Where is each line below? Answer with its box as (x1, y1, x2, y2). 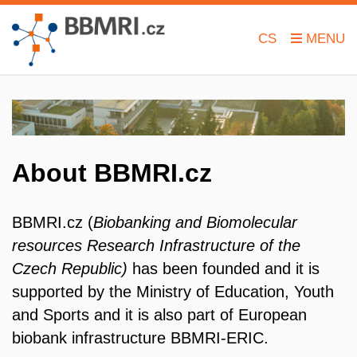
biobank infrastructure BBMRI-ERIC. (12, 328, 269, 347)
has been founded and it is (132, 259, 320, 277)
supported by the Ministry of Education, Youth (12, 282, 334, 300)
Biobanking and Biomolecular (93, 213, 297, 231)
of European (220, 305, 307, 324)
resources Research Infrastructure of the (12, 236, 300, 254)
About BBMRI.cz (12, 158, 212, 187)
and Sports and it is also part (12, 305, 220, 324)
